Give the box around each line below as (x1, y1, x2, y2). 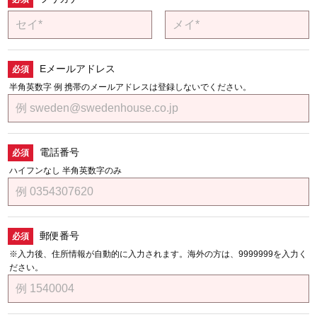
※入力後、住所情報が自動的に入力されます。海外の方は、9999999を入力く (9, 249, 307, 259)
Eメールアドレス (40, 63, 115, 74)
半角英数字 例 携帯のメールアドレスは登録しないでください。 (9, 82, 251, 92)
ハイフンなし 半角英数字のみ (9, 166, 122, 175)
